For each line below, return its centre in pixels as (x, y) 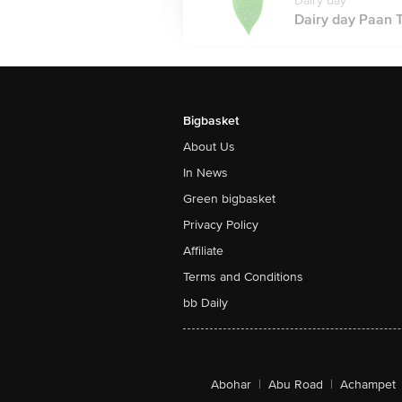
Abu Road (296, 385)
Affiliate (203, 251)
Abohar (231, 385)
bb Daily (205, 303)
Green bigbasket (229, 199)
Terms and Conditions (243, 277)
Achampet (368, 385)
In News (205, 173)
